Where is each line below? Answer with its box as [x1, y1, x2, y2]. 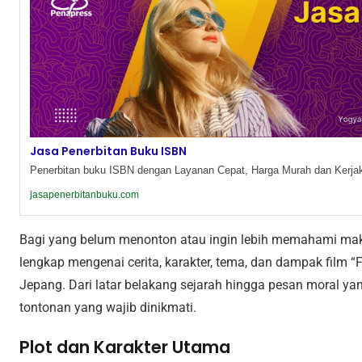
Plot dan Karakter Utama [19, 335, 230, 360]
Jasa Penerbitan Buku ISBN [30, 143, 187, 160]
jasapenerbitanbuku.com [30, 189, 139, 201]
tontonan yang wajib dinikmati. [19, 300, 196, 316]
